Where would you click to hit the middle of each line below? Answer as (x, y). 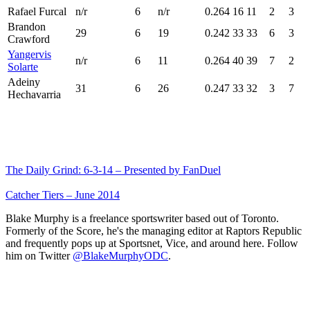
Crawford (29, 39)
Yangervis (29, 54)
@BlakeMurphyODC (120, 255)
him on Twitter (39, 255)
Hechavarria (34, 94)
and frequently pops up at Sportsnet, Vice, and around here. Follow (152, 243)
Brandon (27, 26)
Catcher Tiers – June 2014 (63, 194)
